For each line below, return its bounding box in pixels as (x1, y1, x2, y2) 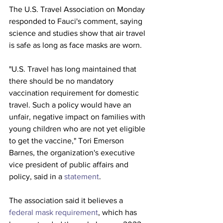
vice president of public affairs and (9, 160, 130, 169)
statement (64, 172, 99, 181)
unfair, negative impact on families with (9, 112, 147, 121)
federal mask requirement (9, 208, 98, 217)
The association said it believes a (9, 196, 125, 205)
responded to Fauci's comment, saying (9, 17, 144, 25)
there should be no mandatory (9, 77, 115, 85)
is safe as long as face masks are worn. (9, 41, 142, 49)
